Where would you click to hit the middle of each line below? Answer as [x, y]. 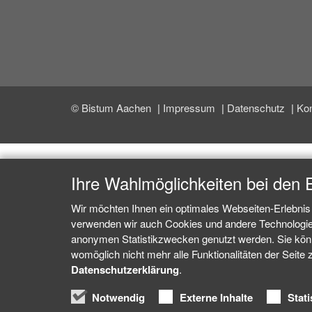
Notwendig [118, 297]
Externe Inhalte [216, 297]
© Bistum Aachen [112, 108]
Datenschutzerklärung [125, 270]
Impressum [190, 108]
